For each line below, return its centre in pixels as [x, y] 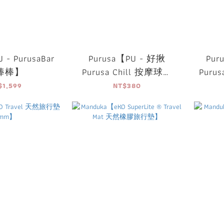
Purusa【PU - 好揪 [117, 58]
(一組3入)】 [127, 85]
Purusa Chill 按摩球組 [127, 72]
